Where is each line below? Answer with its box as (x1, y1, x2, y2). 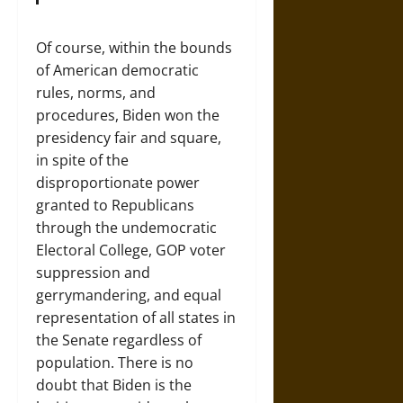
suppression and (36, 262, 150, 282)
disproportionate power (36, 172, 200, 193)
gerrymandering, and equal (36, 284, 221, 305)
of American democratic (36, 59, 199, 80)
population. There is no (36, 352, 193, 372)
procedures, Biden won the (36, 104, 219, 125)
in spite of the (36, 149, 129, 170)
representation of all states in (36, 307, 236, 327)
